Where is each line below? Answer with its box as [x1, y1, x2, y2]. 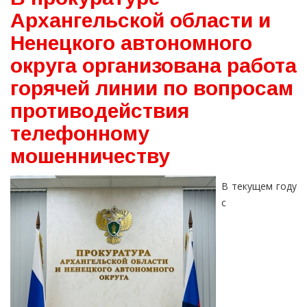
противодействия [10, 99, 189, 122]
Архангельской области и [10, 9, 271, 32]
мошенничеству [10, 145, 170, 167]
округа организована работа [10, 54, 297, 77]
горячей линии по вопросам [10, 77, 293, 99]
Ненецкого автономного [10, 32, 252, 54]
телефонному [10, 122, 149, 145]
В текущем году [221, 180, 297, 193]
